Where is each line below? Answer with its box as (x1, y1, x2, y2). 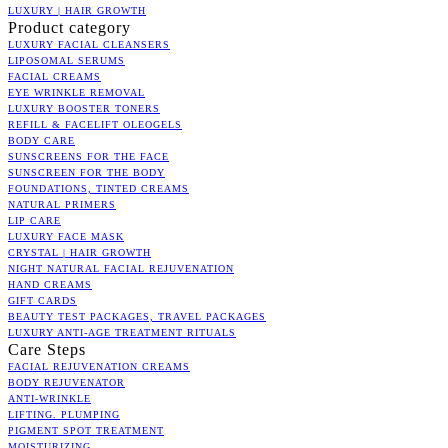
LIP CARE (8, 214, 61, 226)
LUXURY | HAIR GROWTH (8, 4, 146, 16)
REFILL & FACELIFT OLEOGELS (8, 118, 182, 130)
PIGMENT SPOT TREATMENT (8, 424, 164, 436)
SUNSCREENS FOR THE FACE (8, 150, 169, 162)
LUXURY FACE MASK (8, 230, 124, 242)
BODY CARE (8, 134, 75, 146)
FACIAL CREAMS (8, 70, 101, 82)
